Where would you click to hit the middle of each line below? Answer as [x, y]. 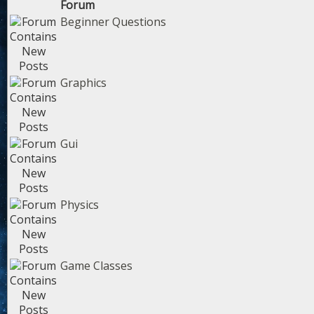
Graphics [83, 83]
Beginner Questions [113, 22]
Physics [80, 205]
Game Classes [96, 266]
